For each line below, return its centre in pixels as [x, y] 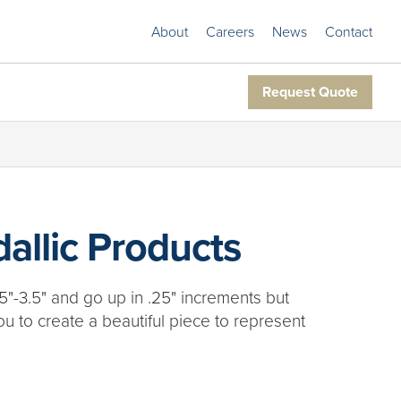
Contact [349, 31]
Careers [230, 31]
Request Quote [310, 92]
